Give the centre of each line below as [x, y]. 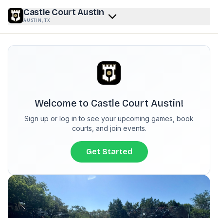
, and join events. [119, 128]
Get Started [109, 152]
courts [82, 128]
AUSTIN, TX [37, 20]
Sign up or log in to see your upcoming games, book [109, 118]
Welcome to [63, 103]
